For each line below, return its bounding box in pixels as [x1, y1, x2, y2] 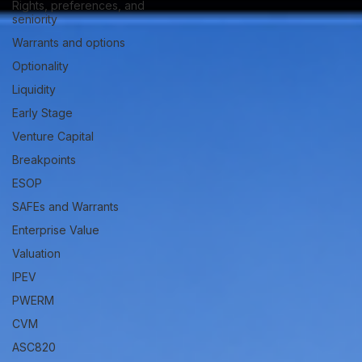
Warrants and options [12, 36, 125, 49]
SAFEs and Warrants [12, 200, 119, 213]
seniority [12, 12, 57, 26]
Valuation [12, 246, 61, 260]
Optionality [12, 59, 69, 73]
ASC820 [12, 340, 56, 354]
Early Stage [12, 106, 73, 120]
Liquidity [12, 82, 56, 96]
